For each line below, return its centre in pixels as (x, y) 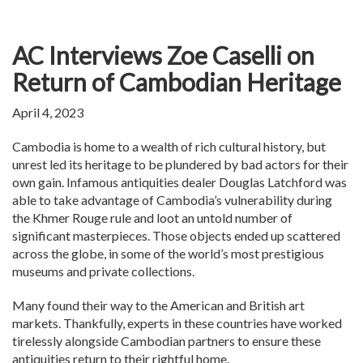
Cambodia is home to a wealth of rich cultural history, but (169, 147)
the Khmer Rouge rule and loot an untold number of (152, 218)
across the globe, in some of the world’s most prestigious (168, 254)
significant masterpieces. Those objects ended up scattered (176, 236)
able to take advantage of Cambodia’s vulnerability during (172, 200)
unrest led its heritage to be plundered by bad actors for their (180, 164)
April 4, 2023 (48, 113)
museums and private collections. (105, 271)
